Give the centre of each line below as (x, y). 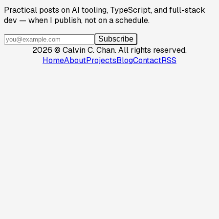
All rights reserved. (153, 50)
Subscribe (116, 39)
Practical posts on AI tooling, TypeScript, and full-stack (105, 10)
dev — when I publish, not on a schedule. (77, 21)
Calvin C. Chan (89, 50)
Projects (101, 61)
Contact (147, 61)
